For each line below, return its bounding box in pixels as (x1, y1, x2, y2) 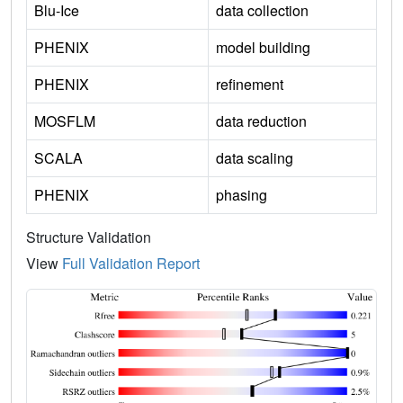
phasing (216, 184, 267, 205)
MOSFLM (34, 110, 95, 131)
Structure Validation (26, 226, 151, 247)
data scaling (216, 147, 293, 168)
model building (216, 36, 310, 58)
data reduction (216, 110, 307, 131)
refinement (216, 73, 283, 94)
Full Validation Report (62, 252, 200, 273)
